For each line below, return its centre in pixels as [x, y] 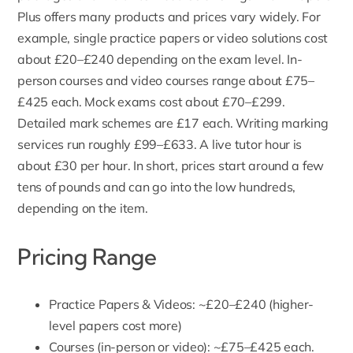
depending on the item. [83, 208]
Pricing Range [87, 257]
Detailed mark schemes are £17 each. [127, 123]
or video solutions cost [264, 38]
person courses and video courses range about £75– [166, 81]
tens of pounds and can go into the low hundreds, [157, 187]
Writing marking [282, 123]
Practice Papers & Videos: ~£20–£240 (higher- [182, 305]
